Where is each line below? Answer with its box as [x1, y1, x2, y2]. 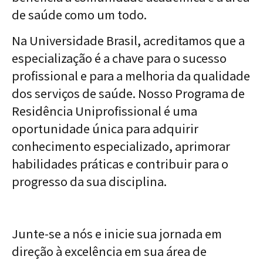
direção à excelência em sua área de [12, 242, 207, 260]
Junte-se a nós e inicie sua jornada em [12, 225, 222, 242]
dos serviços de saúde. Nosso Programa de [12, 85, 245, 102]
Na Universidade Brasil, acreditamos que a [12, 32, 245, 49]
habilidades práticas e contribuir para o [12, 155, 228, 173]
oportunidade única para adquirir [12, 120, 198, 137]
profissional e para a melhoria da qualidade [12, 67, 250, 85]
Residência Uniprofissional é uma [12, 102, 197, 120]
